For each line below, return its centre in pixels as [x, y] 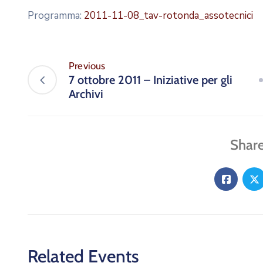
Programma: [56, 16]
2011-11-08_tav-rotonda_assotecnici [168, 16]
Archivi [86, 94]
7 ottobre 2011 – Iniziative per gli [151, 80]
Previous [87, 66]
